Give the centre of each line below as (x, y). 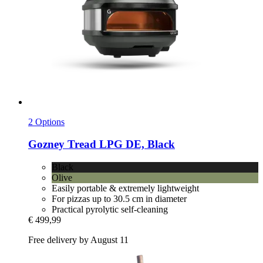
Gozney (46, 144)
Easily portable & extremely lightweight (125, 188)
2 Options (46, 122)
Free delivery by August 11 (78, 240)
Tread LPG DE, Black (120, 144)
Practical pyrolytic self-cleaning (110, 210)
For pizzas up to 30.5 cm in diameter (119, 199)
